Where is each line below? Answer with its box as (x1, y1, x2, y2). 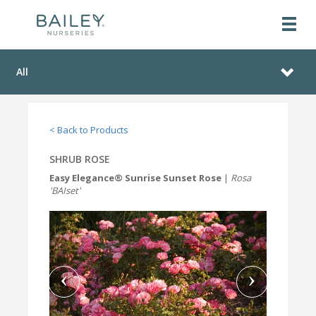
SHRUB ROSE (49, 152, 110, 166)
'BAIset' (49, 184, 80, 197)
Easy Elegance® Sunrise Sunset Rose (49, 171, 221, 184)
